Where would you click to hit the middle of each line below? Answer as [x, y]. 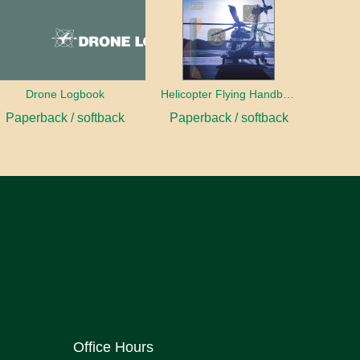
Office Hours [113, 348]
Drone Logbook [65, 94]
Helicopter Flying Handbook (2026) [288, 94]
